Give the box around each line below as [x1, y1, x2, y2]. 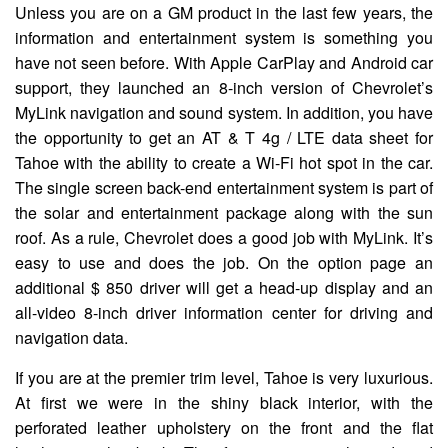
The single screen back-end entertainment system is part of [15, 175, 433, 199]
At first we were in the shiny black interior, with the [15, 390, 433, 414]
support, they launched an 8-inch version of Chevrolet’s [15, 75, 433, 99]
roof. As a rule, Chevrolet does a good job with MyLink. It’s [15, 225, 433, 249]
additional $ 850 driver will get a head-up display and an [15, 275, 433, 299]
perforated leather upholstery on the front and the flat [15, 415, 433, 439]
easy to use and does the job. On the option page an [15, 250, 433, 274]
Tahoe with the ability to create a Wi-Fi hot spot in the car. [15, 150, 433, 174]
